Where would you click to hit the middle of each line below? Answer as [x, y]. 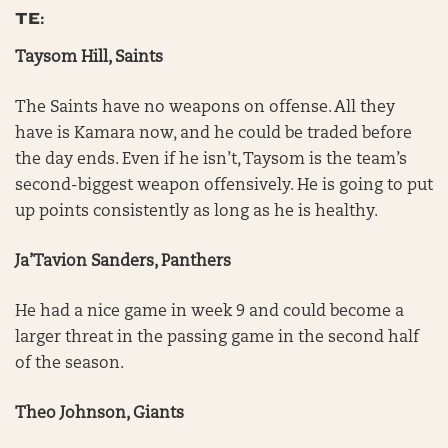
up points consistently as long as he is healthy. [198, 212]
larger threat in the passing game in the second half [217, 338]
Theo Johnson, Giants [99, 414]
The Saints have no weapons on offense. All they [205, 108]
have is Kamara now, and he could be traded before [213, 134]
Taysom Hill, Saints [91, 58]
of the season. [71, 364]
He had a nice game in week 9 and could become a [209, 312]
